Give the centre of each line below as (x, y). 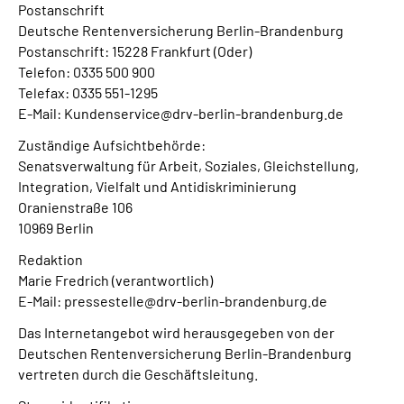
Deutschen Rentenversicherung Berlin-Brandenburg (185, 353)
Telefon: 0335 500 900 (87, 72)
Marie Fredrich (65, 280)
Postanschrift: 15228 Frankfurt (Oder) (135, 51)
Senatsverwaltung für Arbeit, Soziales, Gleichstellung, (188, 165)
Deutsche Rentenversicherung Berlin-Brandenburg (181, 30)
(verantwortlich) (162, 280)
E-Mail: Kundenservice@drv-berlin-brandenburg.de (181, 113)
